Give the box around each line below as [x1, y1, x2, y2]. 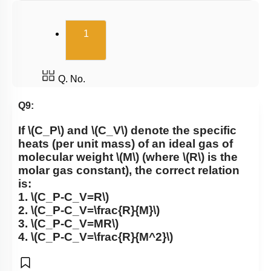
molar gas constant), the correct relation [18, 164, 240, 177]
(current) [88, 19, 173, 44]
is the [204, 151, 238, 164]
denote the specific [128, 124, 237, 137]
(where [139, 151, 183, 164]
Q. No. [58, 74, 85, 84]
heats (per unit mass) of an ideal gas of [18, 137, 233, 151]
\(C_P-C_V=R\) [31, 191, 109, 204]
